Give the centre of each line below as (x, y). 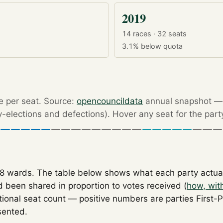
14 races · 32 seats (155, 34)
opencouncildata (110, 101)
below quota (162, 46)
